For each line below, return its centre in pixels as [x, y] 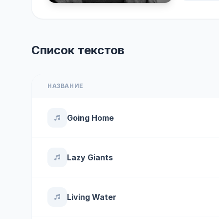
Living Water [92, 197]
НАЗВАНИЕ [66, 86]
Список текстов [78, 50]
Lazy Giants [90, 157]
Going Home [90, 118]
